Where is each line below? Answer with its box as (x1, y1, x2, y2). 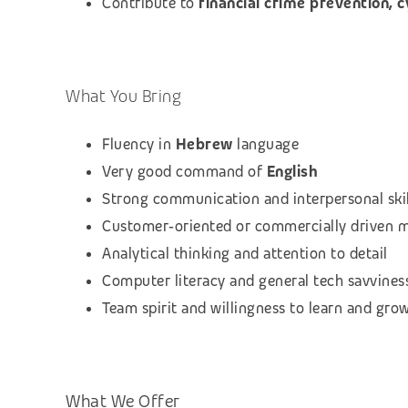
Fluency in (102, 134, 176, 154)
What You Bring (66, 84, 181, 107)
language (237, 134, 299, 154)
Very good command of (102, 161, 262, 181)
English (262, 161, 318, 181)
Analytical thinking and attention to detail (102, 243, 388, 263)
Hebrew (175, 134, 237, 154)
